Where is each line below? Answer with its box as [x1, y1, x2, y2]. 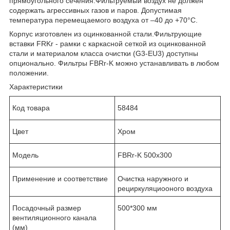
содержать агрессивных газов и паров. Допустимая [9, 6, 182, 14]
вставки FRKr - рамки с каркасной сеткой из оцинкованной [9, 39, 206, 48]
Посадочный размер [12, 203, 81, 212]
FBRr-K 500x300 [118, 150, 172, 159]
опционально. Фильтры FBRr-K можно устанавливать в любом [9, 59, 219, 67]
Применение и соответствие [12, 174, 108, 183]
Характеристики [9, 82, 63, 91]
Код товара [12, 103, 50, 112]
